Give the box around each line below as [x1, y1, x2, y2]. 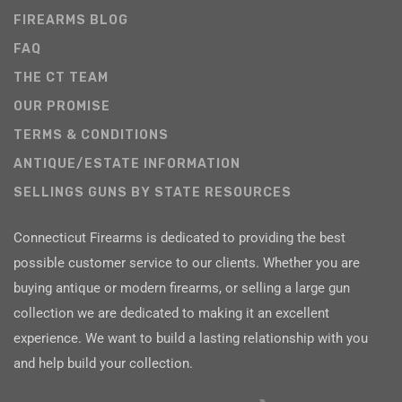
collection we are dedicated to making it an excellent [13, 305, 329, 322]
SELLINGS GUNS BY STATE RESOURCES [13, 185, 292, 201]
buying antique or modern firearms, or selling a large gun [13, 280, 350, 297]
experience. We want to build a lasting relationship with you [13, 330, 368, 347]
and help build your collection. [13, 355, 193, 372]
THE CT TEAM [13, 70, 109, 86]
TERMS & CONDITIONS [13, 127, 169, 144]
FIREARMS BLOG [13, 13, 128, 29]
